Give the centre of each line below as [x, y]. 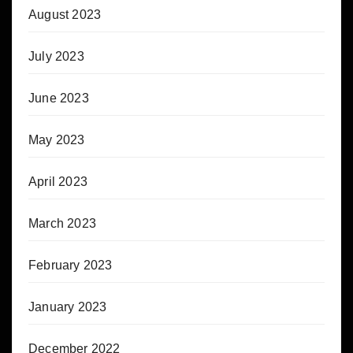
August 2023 [65, 15]
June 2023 [59, 98]
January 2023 [68, 307]
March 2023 [62, 224]
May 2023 [57, 140]
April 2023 [58, 182]
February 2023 [71, 266]
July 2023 [56, 57]
